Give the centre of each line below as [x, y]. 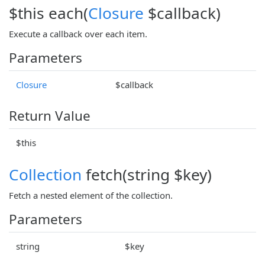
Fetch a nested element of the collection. [91, 195]
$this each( [49, 13]
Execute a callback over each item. [78, 33]
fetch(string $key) [147, 174]
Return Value [50, 115]
